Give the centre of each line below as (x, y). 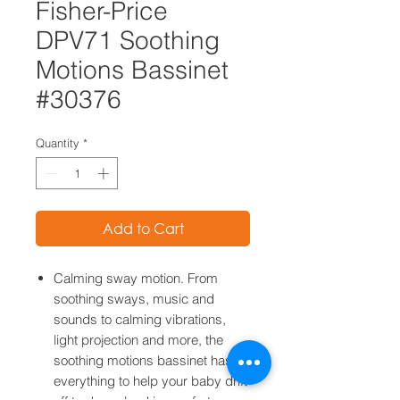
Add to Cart (143, 228)
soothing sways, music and (134, 298)
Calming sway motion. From (136, 278)
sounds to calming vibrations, (140, 319)
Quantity (58, 143)
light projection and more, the (138, 339)
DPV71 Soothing (128, 40)
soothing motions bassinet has (143, 360)
